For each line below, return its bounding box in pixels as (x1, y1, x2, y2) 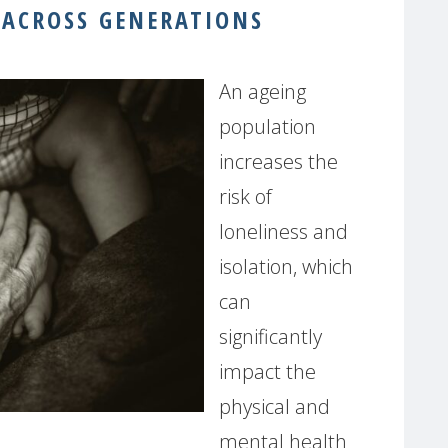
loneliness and (219, 218, 348, 245)
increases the (219, 148, 338, 175)
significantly (219, 323, 322, 350)
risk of (219, 183, 272, 210)
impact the (219, 358, 316, 385)
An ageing (219, 78, 306, 105)
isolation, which (219, 253, 353, 280)
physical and (219, 393, 330, 420)
